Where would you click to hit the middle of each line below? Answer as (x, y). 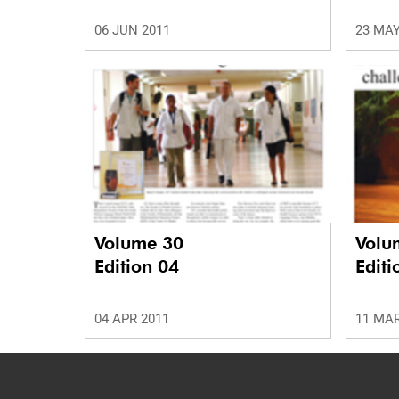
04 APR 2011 (132, 318)
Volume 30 (142, 243)
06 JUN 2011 (132, 30)
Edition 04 (137, 266)
